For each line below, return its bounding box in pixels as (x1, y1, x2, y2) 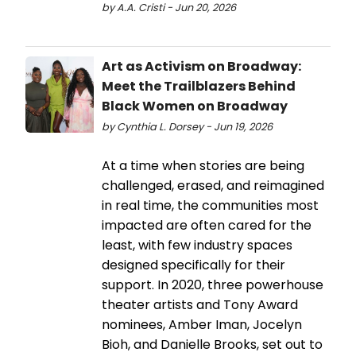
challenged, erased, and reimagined (102, 176, 324, 195)
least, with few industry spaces (102, 235, 292, 254)
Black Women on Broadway (102, 96, 288, 115)
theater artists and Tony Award (102, 295, 298, 314)
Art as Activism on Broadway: (102, 56, 301, 75)
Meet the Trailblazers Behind (102, 76, 296, 95)
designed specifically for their (102, 255, 285, 274)
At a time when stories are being (102, 156, 304, 175)
